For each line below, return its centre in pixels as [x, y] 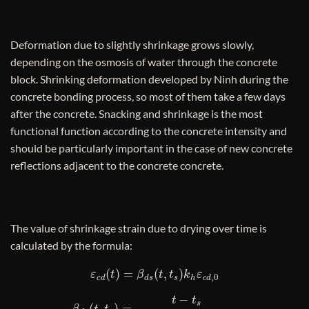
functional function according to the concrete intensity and [149, 130]
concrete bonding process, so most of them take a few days [148, 96]
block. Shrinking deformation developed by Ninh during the [149, 79]
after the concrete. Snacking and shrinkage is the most [137, 113]
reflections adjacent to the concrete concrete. [117, 165]
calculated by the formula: [71, 246]
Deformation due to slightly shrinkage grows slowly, [132, 44]
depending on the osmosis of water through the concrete [144, 61]
